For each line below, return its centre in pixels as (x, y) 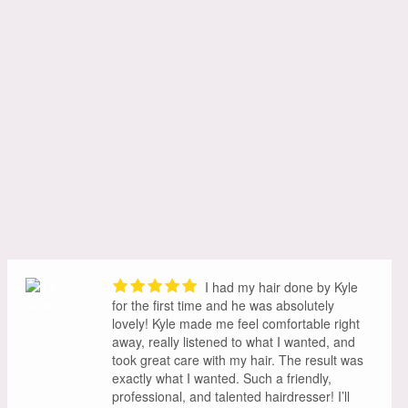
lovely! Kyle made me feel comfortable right (236, 324)
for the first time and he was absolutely (223, 306)
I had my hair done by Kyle (280, 287)
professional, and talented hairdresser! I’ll (231, 397)
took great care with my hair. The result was (238, 360)
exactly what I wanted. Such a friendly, (222, 378)
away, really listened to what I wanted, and (234, 342)
